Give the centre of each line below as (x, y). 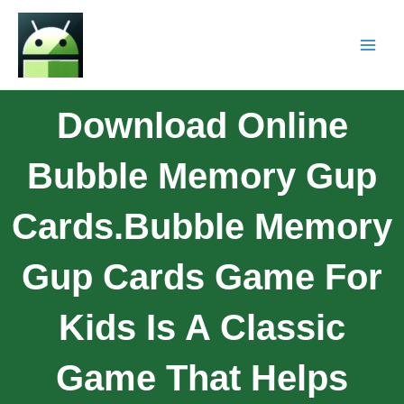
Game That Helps (202, 377)
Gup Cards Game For (202, 276)
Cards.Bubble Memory (202, 226)
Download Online (202, 125)
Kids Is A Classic (202, 327)
